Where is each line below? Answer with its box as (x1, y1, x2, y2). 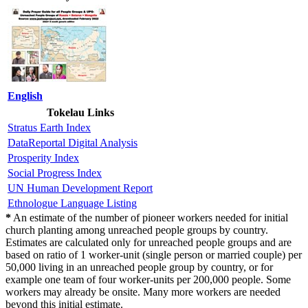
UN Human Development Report (8, 182, 153, 195)
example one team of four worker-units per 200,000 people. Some (5, 274, 291, 286)
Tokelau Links (46, 107, 114, 119)
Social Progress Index (8, 167, 102, 179)
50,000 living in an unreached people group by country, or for (5, 261, 273, 274)
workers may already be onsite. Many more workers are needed (5, 286, 280, 298)
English (8, 90, 43, 102)
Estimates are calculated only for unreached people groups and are (5, 236, 291, 249)
